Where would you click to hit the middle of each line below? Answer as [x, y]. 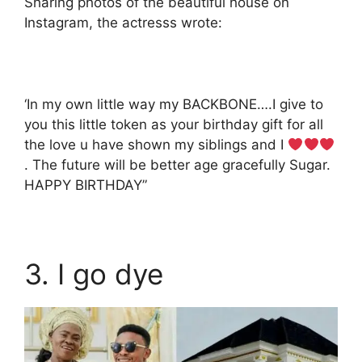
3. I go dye [94, 274]
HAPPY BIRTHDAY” [86, 185]
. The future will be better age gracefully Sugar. [177, 165]
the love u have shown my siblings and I [156, 145]
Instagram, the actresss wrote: [123, 23]
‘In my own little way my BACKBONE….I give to [174, 105]
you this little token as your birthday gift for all [174, 125]
